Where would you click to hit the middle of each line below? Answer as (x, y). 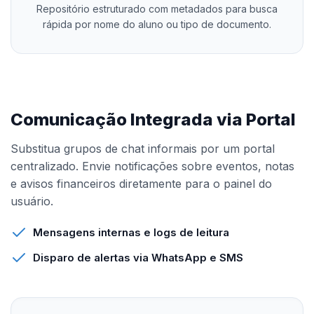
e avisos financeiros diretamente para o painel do (141, 184)
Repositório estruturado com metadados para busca (157, 9)
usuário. (32, 201)
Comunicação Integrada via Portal (153, 120)
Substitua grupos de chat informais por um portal (143, 149)
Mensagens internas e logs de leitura (131, 232)
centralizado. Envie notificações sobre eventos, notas (152, 166)
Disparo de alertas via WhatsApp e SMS (138, 258)
